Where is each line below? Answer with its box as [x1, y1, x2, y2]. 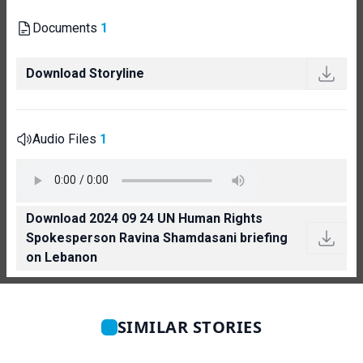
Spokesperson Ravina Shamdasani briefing [26, 229, 288, 246]
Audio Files [32, 130, 100, 147]
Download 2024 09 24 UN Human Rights [26, 210, 263, 226]
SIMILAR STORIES [117, 315, 263, 338]
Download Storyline [26, 65, 144, 81]
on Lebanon [26, 249, 97, 265]
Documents [32, 19, 100, 36]
